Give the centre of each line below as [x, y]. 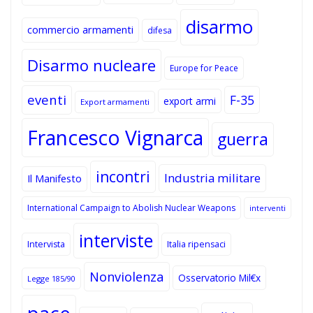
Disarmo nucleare [92, 65]
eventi [47, 99]
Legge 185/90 [51, 278]
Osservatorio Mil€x [219, 277]
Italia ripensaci [196, 244]
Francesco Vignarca [115, 137]
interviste [116, 240]
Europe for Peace [204, 68]
